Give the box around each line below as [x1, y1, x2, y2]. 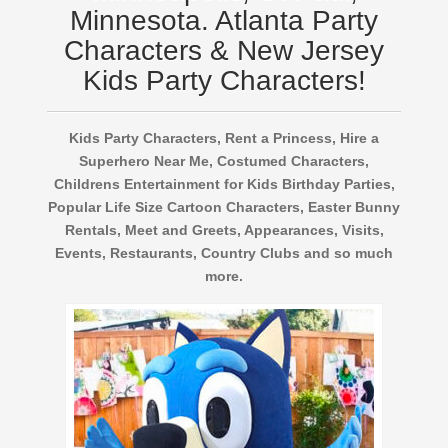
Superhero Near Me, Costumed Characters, [79, 153, 369, 170]
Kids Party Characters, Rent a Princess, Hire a [69, 130, 379, 147]
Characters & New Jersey [64, 35, 384, 67]
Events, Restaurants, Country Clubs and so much [55, 245, 393, 262]
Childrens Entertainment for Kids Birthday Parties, [53, 176, 395, 193]
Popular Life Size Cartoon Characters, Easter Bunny [48, 199, 400, 216]
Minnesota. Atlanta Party [70, 5, 378, 37]
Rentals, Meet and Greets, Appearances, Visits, [64, 222, 384, 239]
